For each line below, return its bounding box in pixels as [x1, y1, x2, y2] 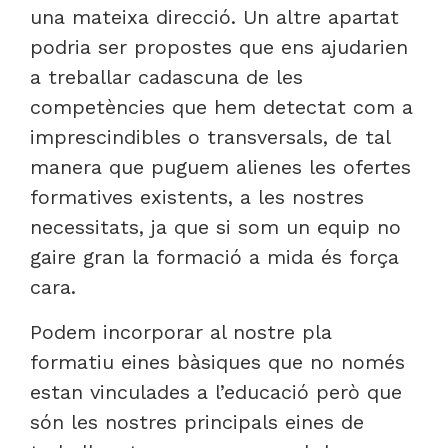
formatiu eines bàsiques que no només [30, 349, 405, 374]
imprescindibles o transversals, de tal [30, 125, 390, 150]
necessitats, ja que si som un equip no [30, 215, 401, 240]
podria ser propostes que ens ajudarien [30, 35, 408, 60]
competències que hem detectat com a [30, 95, 413, 120]
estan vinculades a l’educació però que [30, 379, 402, 404]
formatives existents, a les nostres [30, 185, 364, 210]
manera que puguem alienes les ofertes [30, 155, 411, 180]
